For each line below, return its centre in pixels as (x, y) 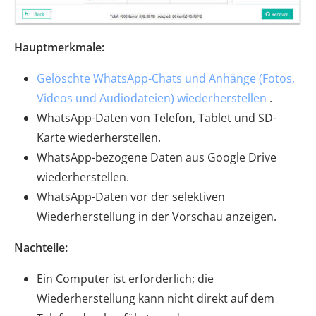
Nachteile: (41, 247)
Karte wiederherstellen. (99, 137)
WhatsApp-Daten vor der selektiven (131, 196)
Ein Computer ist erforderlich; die (125, 278)
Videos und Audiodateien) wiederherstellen (152, 98)
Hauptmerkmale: (59, 47)
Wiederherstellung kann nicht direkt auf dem (156, 298)
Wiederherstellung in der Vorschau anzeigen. (157, 216)
